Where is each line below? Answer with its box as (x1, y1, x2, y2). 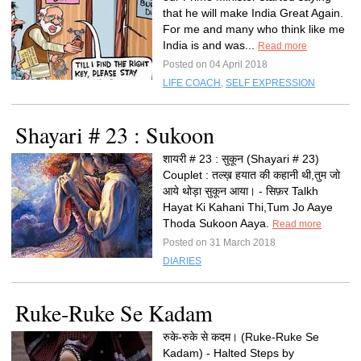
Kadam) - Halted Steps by (163, 346, 294, 359)
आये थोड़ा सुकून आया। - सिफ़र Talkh (163, 185, 318, 197)
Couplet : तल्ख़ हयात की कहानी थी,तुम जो (163, 168, 340, 181)
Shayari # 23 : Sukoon (15, 119, 214, 150)
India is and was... (163, 39, 258, 52)
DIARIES (163, 255, 201, 267)
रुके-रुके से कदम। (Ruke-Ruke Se (163, 330, 319, 343)
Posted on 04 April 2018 (163, 59, 268, 70)
